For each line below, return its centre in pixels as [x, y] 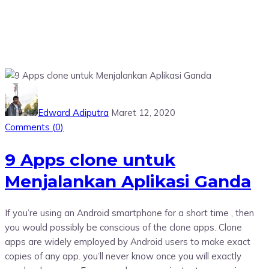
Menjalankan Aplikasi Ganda [128, 181]
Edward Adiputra [73, 113]
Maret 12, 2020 [143, 113]
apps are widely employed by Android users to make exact [128, 241]
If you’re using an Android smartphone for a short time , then [129, 213]
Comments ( [30, 127]
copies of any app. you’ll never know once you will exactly [123, 256]
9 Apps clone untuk [90, 159]
